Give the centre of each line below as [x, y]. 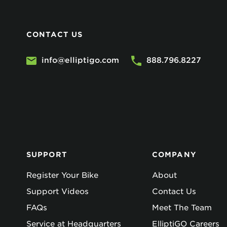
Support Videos [58, 192]
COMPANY [174, 155]
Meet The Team [182, 208]
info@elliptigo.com [80, 60]
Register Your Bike [62, 175]
